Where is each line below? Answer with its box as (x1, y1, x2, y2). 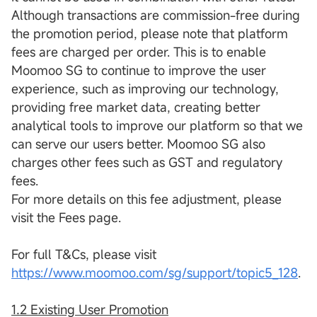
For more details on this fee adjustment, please (11, 190, 282, 208)
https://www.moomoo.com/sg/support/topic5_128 (11, 264, 298, 282)
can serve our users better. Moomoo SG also (11, 135, 265, 153)
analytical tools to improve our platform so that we (11, 117, 303, 134)
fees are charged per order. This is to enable (11, 43, 266, 61)
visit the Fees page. (11, 209, 121, 226)
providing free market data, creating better (11, 98, 260, 116)
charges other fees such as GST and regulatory (11, 154, 282, 171)
